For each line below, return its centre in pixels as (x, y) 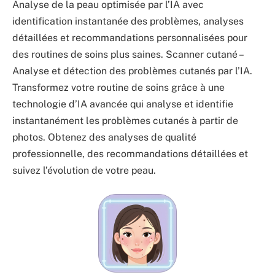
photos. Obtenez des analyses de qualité (104, 137)
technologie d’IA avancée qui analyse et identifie (123, 104)
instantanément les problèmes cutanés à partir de (125, 121)
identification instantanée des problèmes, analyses (128, 21)
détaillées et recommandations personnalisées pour (130, 38)
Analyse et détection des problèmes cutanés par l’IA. (132, 71)
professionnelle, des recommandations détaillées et (130, 154)
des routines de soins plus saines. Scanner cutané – (127, 55)
